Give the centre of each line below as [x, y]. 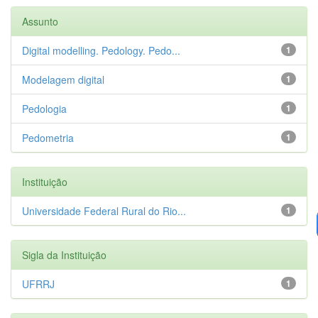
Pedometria [48, 137]
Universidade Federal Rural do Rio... [104, 210]
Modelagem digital [63, 79]
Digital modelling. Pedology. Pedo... [101, 50]
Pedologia [44, 108]
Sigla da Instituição [64, 254]
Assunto [40, 21]
